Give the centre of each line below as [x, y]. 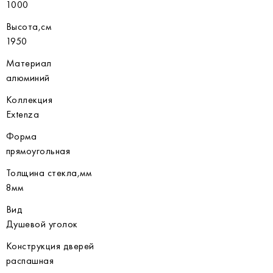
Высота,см [29, 27]
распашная [30, 261]
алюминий [28, 78]
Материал [29, 63]
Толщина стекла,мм [49, 173]
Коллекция [30, 100]
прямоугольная [38, 151]
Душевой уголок [42, 224]
